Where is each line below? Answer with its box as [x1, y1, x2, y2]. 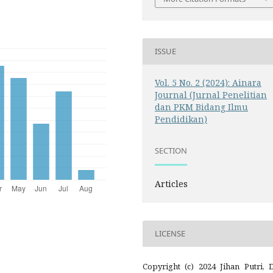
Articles [155, 177, 188, 190]
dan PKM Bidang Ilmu [155, 101, 248, 113]
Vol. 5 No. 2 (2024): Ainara [155, 76, 261, 88]
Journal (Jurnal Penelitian [155, 88, 267, 101]
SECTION [155, 145, 187, 157]
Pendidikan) [155, 113, 207, 125]
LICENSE [155, 228, 185, 239]
